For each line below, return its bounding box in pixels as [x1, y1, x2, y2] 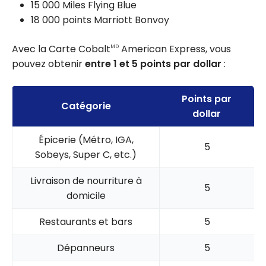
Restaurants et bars [39, 214, 132, 229]
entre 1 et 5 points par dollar [85, 56, 224, 71]
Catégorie [61, 99, 111, 113]
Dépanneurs [57, 240, 115, 255]
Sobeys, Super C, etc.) [35, 147, 137, 161]
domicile [66, 188, 106, 202]
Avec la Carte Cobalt [12, 42, 110, 56]
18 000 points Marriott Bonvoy [31, 12, 169, 27]
